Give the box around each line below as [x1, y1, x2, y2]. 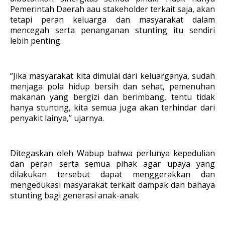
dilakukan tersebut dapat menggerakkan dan [10, 169, 215, 180]
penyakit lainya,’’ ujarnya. [10, 113, 104, 124]
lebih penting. [10, 35, 62, 46]
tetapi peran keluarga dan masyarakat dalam [10, 14, 215, 25]
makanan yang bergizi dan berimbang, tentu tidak [10, 91, 215, 102]
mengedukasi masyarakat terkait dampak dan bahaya [10, 179, 215, 190]
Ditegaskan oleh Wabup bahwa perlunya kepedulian [10, 148, 215, 159]
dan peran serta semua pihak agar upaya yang [10, 158, 215, 169]
